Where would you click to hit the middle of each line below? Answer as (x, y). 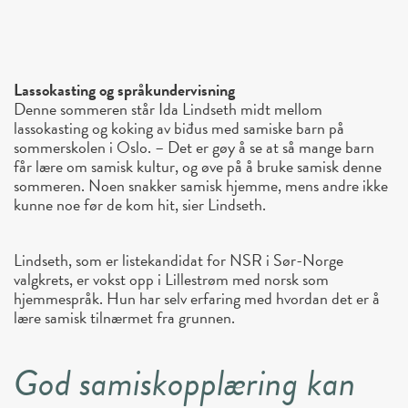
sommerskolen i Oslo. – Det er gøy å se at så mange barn (194, 148)
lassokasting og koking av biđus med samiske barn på (179, 128)
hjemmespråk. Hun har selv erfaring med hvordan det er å (197, 299)
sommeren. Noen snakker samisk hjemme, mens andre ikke (201, 186)
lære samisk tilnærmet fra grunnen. (124, 318)
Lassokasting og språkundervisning (124, 90)
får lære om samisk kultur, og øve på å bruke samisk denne (198, 167)
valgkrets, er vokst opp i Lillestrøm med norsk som (171, 280)
